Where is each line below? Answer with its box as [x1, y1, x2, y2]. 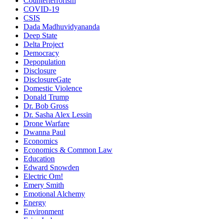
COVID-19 [23, 4, 59, 13]
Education [23, 154, 55, 163]
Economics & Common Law [23, 145, 112, 154]
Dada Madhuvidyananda [23, 22, 100, 31]
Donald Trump [23, 92, 69, 101]
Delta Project [23, 40, 64, 48]
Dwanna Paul [23, 128, 66, 136]
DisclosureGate [23, 75, 71, 84]
